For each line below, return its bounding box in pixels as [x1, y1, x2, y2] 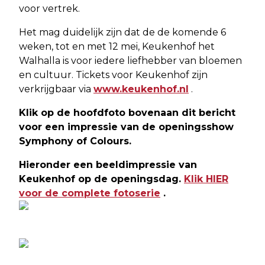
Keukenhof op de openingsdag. [19, 173, 184, 185]
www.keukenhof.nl [93, 83, 189, 95]
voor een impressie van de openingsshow [19, 121, 234, 133]
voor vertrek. [19, 3, 80, 15]
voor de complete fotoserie [19, 188, 160, 199]
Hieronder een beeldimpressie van [19, 159, 197, 171]
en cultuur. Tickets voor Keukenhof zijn [19, 69, 208, 81]
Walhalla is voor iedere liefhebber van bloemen [19, 55, 242, 67]
